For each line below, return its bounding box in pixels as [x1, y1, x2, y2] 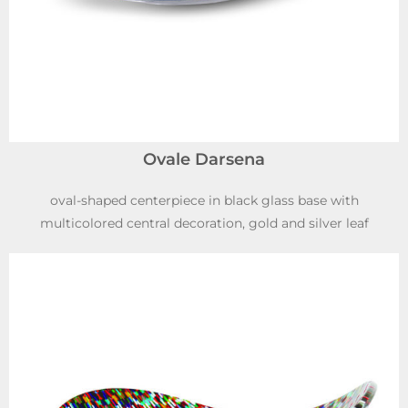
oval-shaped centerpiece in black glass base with [49, 191, 359, 209]
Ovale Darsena [143, 148, 265, 169]
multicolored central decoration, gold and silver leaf [39, 214, 369, 231]
